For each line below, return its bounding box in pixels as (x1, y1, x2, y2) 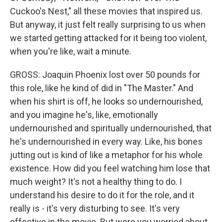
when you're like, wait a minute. (10, 46, 131, 56)
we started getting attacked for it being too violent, (10, 33, 207, 43)
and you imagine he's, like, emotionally (10, 110, 158, 120)
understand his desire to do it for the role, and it (10, 190, 194, 200)
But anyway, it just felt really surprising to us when (10, 19, 206, 30)
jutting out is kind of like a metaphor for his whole (10, 150, 203, 160)
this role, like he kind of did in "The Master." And (10, 83, 193, 93)
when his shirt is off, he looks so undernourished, (10, 96, 203, 107)
